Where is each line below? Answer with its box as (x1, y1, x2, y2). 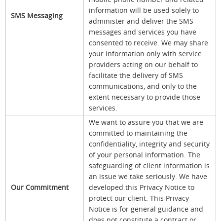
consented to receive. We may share (89, 37, 208, 47)
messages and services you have (89, 27, 196, 37)
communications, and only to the (89, 81, 197, 91)
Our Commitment (11, 182, 69, 192)
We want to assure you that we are (89, 117, 203, 127)
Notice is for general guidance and (89, 204, 203, 214)
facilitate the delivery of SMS (89, 70, 183, 80)
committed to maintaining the (89, 128, 187, 138)
